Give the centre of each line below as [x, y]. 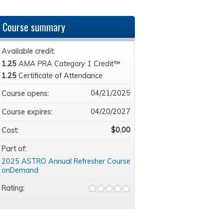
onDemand [20, 170]
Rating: [14, 188]
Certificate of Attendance [60, 75]
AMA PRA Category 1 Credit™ [69, 63]
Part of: [15, 149]
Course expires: [28, 112]
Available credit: [29, 51]
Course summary [34, 27]
